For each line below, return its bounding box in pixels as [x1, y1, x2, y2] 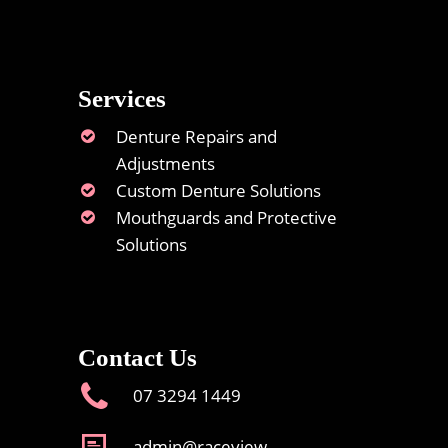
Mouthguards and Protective [115, 206, 337, 230]
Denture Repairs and [115, 125, 277, 149]
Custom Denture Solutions [115, 179, 321, 203]
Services [77, 85, 166, 113]
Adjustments [115, 152, 215, 176]
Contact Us [77, 344, 197, 372]
